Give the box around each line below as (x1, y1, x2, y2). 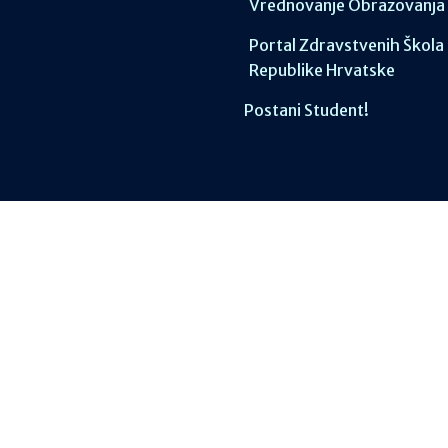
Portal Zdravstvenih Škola (249, 35, 444, 56)
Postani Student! (244, 100, 369, 121)
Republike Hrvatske (249, 60, 395, 81)
